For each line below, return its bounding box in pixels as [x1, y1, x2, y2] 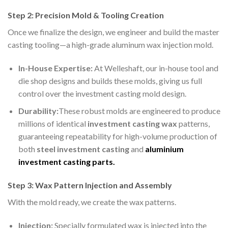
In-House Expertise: [18, 63, 93, 73]
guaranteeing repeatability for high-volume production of [18, 131, 217, 141]
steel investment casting [36, 144, 129, 154]
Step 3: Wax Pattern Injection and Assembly [8, 180, 172, 190]
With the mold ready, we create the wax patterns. [8, 197, 176, 207]
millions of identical [18, 119, 88, 129]
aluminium [145, 144, 184, 154]
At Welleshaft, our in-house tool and [92, 63, 218, 73]
